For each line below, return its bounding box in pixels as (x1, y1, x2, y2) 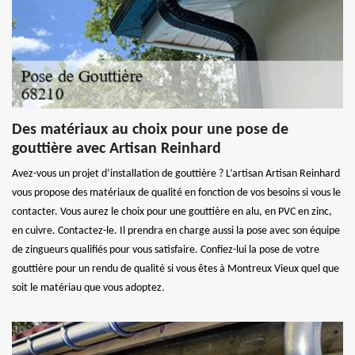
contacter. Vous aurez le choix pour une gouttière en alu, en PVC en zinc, (12, 205, 332, 218)
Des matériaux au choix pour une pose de (12, 121, 288, 138)
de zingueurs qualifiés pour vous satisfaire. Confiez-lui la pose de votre (12, 243, 319, 256)
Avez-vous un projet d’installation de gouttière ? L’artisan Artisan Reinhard (12, 167, 340, 180)
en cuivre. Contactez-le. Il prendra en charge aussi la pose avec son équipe (12, 224, 340, 237)
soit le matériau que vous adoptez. (12, 281, 165, 294)
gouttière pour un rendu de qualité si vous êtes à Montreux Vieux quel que (12, 262, 339, 275)
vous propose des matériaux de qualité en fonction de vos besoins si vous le (12, 186, 341, 199)
